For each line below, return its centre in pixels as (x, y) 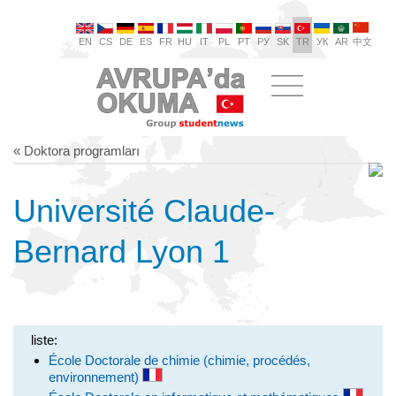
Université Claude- (144, 211)
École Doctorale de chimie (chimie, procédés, (179, 360)
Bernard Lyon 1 (122, 251)
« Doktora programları (76, 151)
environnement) (95, 377)
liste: (44, 340)
